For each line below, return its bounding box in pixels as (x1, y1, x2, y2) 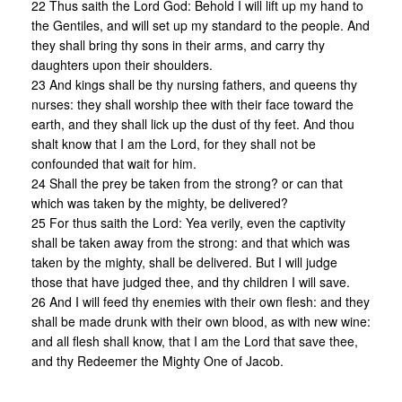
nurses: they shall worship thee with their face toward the (31, 95, 354, 114)
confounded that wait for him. (31, 154, 197, 173)
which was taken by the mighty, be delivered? (31, 194, 288, 213)
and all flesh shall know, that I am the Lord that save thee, (31, 332, 358, 351)
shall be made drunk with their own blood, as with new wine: (31, 312, 371, 331)
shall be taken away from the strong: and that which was (31, 233, 350, 252)
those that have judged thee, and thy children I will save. (31, 273, 350, 292)
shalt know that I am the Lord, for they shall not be (31, 135, 316, 153)
